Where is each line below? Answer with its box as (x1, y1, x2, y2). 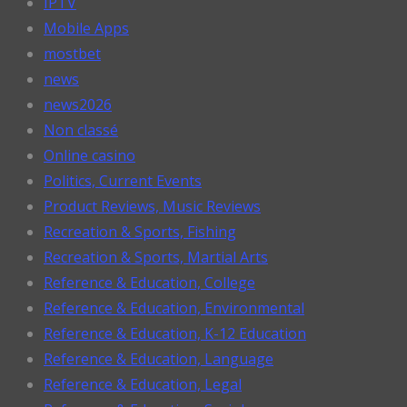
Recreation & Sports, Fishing (44, 222, 236, 243)
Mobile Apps (44, 18, 129, 39)
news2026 (44, 94, 112, 115)
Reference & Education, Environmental (44, 298, 304, 319)
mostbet (44, 44, 101, 65)
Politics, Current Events (44, 171, 202, 192)
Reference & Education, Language (44, 349, 273, 370)
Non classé (44, 120, 118, 141)
